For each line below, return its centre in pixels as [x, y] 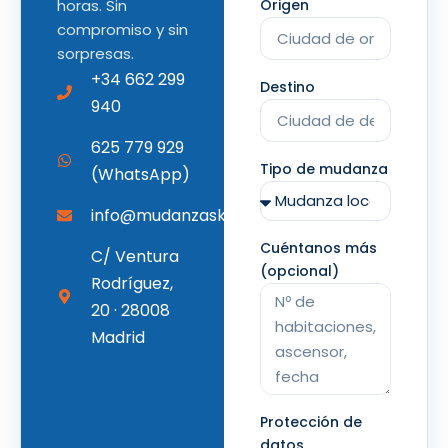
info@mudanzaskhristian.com [206, 215]
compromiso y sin [122, 29]
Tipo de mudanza [324, 168]
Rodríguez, [131, 283]
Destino [287, 86]
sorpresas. [95, 53]
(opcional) [299, 270]
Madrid [117, 337]
